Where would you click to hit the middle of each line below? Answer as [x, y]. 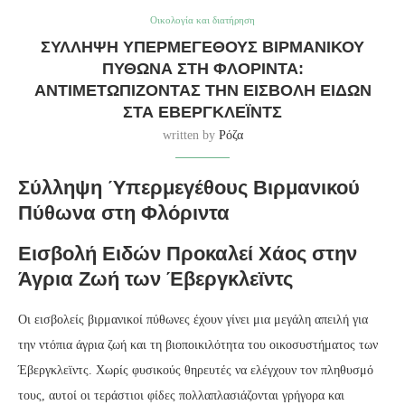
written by [190, 135]
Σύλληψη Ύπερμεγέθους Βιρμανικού [189, 187]
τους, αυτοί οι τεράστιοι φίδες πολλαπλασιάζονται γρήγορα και [181, 395]
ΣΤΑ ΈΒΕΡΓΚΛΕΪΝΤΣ [202, 112]
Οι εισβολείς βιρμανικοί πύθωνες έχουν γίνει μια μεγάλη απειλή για [193, 319]
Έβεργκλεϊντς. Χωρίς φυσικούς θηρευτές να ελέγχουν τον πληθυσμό [196, 370]
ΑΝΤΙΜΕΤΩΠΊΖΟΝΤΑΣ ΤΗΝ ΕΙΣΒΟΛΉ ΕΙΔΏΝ [202, 90]
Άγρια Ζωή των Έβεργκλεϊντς [155, 278]
